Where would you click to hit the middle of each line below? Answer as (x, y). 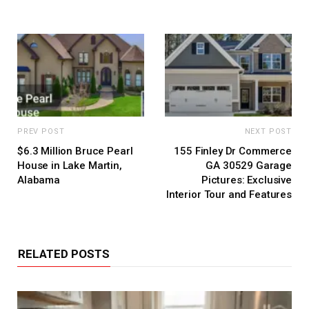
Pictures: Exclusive (246, 180)
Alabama (39, 180)
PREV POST (41, 132)
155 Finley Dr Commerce (233, 151)
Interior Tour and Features (229, 195)
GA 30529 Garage (249, 166)
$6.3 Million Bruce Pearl (75, 151)
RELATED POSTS (64, 254)
